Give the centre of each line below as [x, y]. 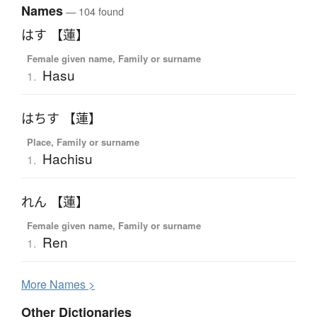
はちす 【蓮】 [61, 119]
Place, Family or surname [83, 142]
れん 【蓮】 [55, 202]
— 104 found [93, 11]
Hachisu [67, 158]
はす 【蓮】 [55, 35]
